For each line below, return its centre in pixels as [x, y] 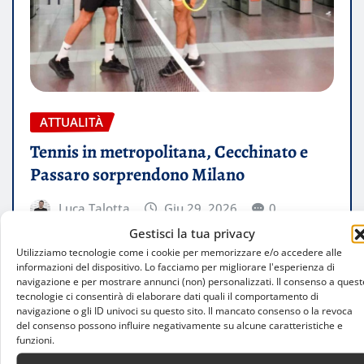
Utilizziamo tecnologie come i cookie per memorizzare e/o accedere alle [179, 252]
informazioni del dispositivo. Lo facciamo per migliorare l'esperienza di [175, 266]
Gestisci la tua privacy [192, 233]
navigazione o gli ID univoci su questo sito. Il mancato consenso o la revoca [184, 310]
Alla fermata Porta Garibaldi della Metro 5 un [167, 243]
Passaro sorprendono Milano [137, 174]
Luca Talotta [94, 208]
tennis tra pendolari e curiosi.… [125, 287]
